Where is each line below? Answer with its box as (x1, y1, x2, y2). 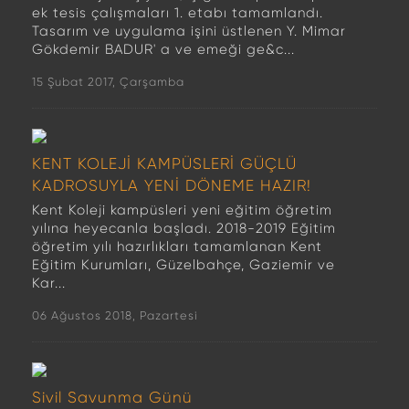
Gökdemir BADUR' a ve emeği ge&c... (32, 41, 295, 58)
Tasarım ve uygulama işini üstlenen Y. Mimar (32, 23, 346, 39)
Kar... (32, 275, 66, 291)
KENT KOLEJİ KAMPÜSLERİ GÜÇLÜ (32, 154, 297, 173)
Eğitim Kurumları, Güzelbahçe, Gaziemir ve (32, 257, 335, 273)
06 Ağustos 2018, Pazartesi (32, 309, 198, 322)
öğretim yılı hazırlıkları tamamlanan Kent (32, 238, 322, 255)
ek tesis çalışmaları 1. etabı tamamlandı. (32, 5, 323, 21)
